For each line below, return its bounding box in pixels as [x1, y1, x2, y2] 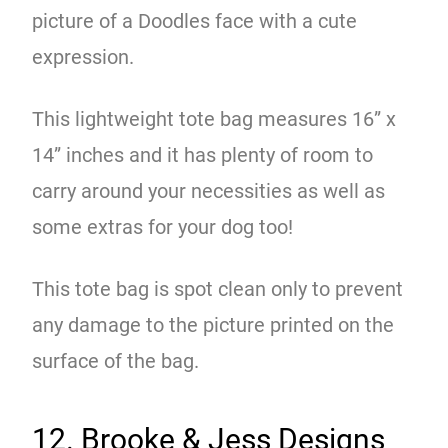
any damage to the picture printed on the [32, 312, 395, 337]
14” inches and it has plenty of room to [32, 142, 374, 167]
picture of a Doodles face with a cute [32, 8, 358, 33]
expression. [32, 44, 135, 69]
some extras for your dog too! [32, 214, 294, 239]
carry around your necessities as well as [32, 178, 386, 203]
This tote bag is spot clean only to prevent [32, 276, 404, 301]
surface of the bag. [32, 348, 200, 373]
